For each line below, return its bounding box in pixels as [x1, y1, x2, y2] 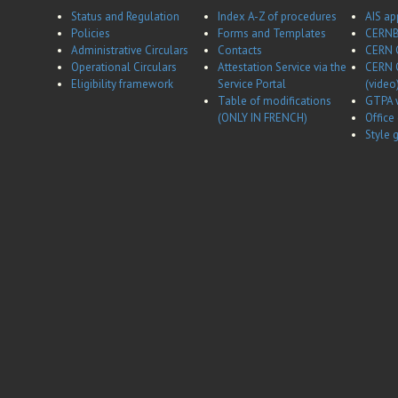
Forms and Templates [218, 26, 326, 42]
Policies [71, 26, 110, 42]
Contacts [218, 43, 262, 59]
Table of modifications [218, 93, 331, 109]
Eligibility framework [71, 76, 173, 92]
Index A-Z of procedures [218, 9, 337, 25]
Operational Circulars [71, 60, 177, 76]
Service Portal [218, 76, 286, 92]
